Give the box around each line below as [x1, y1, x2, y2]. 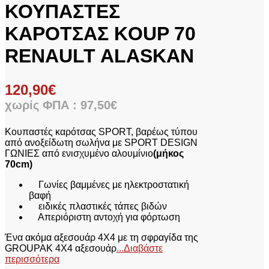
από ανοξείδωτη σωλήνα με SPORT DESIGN [5, 138, 198, 148]
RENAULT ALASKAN [5, 45, 194, 67]
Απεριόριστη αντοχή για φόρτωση [29, 212, 180, 223]
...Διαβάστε [116, 243, 163, 254]
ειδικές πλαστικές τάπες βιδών [29, 201, 167, 212]
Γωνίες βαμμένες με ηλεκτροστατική [29, 180, 189, 190]
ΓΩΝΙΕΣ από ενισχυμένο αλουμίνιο [5, 148, 153, 159]
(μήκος [153, 148, 184, 159]
